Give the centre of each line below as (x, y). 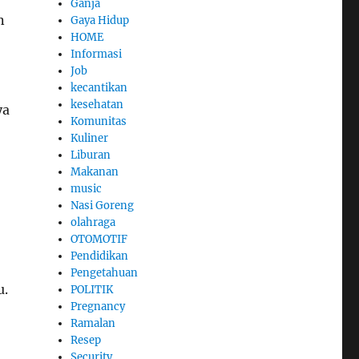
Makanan (95, 172)
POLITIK (92, 290)
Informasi (97, 54)
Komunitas (99, 122)
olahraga (93, 223)
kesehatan (97, 105)
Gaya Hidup (100, 21)
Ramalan (93, 324)
